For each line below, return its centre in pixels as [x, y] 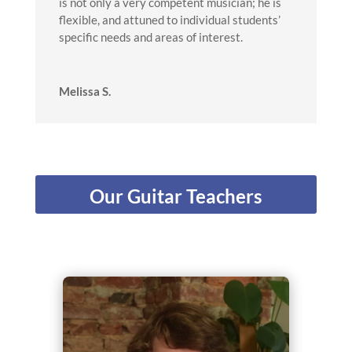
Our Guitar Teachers [176, 196]
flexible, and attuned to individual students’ [169, 20]
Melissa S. [84, 92]
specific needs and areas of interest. [150, 37]
